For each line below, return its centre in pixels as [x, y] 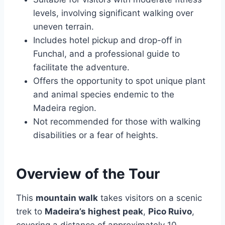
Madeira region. [65, 108]
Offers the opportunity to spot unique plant [119, 81]
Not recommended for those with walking [117, 122]
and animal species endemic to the [104, 95]
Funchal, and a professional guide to [106, 54]
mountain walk [67, 198]
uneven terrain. [64, 27]
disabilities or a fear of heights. [96, 135]
